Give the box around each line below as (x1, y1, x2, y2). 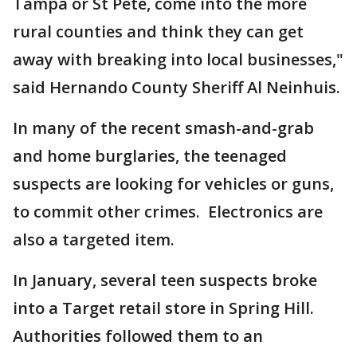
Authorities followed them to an (13, 325, 263, 347)
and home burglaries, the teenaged (13, 145, 287, 167)
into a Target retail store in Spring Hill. (13, 297, 318, 319)
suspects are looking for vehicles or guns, (13, 173, 334, 194)
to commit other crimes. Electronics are (13, 201, 323, 222)
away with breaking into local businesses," (13, 49, 343, 70)
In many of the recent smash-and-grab (13, 117, 314, 139)
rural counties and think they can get (13, 21, 304, 42)
